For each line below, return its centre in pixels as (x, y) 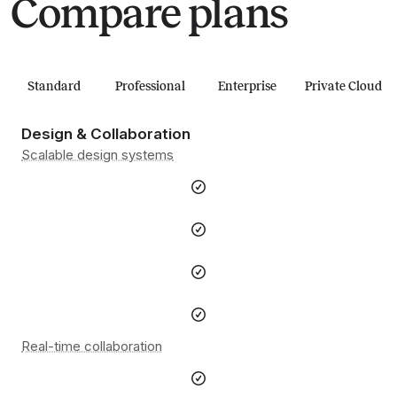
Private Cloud (343, 87)
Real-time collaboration (92, 346)
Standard (54, 87)
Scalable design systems (97, 155)
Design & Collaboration (106, 134)
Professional (150, 87)
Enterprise (247, 87)
